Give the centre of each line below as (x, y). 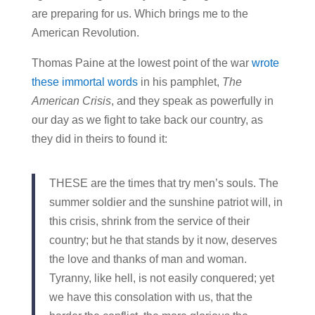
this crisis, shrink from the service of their (149, 221)
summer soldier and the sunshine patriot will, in (166, 202)
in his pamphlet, (180, 82)
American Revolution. (85, 32)
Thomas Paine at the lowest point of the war (141, 63)
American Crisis (71, 101)
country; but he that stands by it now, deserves (163, 240)
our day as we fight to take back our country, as (147, 120)
